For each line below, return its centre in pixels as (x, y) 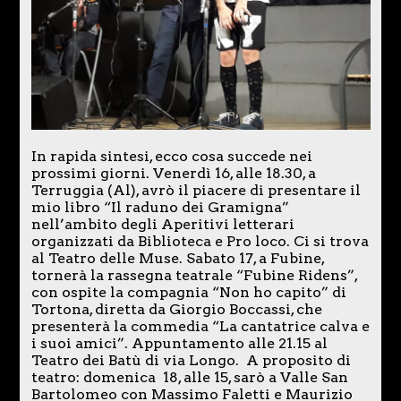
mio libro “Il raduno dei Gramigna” (160, 208)
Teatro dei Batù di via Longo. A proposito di (191, 361)
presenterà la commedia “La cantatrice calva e (200, 327)
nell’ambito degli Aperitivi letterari (162, 225)
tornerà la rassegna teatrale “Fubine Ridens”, (194, 276)
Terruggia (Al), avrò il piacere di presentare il (196, 191)
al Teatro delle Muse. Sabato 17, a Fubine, (177, 259)
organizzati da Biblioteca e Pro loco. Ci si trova (200, 242)
